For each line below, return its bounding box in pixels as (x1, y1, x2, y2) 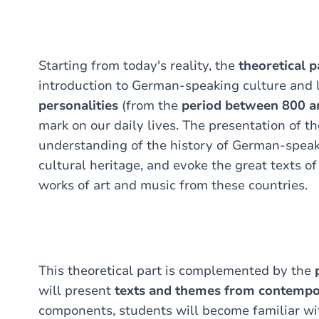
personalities (38, 97, 118, 114)
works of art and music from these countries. (38, 177, 308, 194)
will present (38, 282, 111, 299)
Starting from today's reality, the (38, 57, 239, 74)
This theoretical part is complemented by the (38, 262, 315, 279)
